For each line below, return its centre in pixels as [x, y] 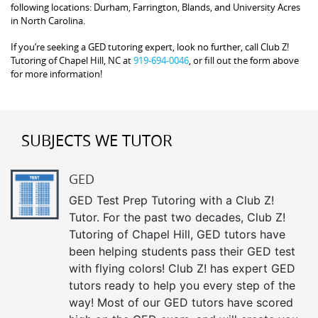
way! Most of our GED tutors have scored [181, 302]
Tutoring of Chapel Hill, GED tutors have [177, 234]
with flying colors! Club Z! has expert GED [182, 268]
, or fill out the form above [244, 60]
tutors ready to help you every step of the [182, 285]
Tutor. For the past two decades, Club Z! [177, 217]
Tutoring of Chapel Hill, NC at [72, 60]
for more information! [56, 74]
